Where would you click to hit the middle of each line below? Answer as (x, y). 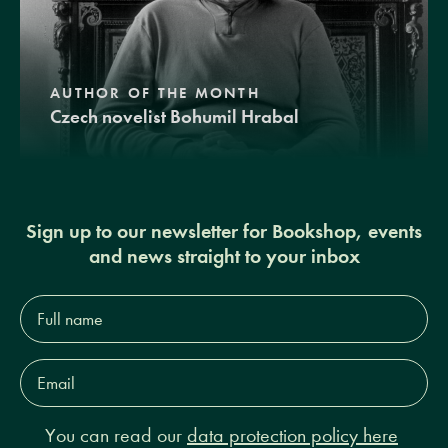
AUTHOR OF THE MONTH (155, 93)
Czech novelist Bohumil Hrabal (174, 117)
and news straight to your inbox (224, 256)
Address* (51, 385)
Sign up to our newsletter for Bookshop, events (224, 231)
